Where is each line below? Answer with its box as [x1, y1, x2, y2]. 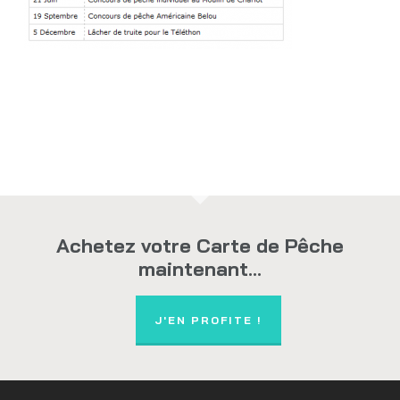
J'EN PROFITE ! [154, 313, 263, 327]
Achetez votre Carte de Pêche [55, 233, 344, 258]
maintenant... [137, 256, 262, 281]
